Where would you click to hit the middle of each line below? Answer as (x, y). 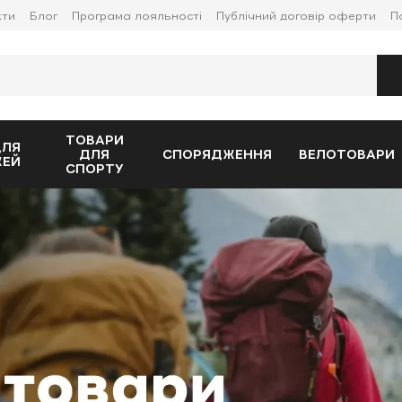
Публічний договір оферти (296, 16)
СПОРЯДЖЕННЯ (217, 154)
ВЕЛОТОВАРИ (347, 154)
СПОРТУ (94, 169)
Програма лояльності (137, 16)
